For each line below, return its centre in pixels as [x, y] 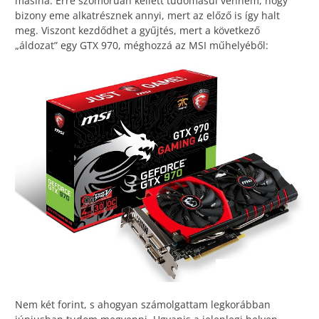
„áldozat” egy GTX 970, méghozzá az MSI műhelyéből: [142, 46]
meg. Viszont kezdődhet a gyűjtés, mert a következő [137, 31]
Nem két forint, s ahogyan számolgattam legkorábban [143, 304]
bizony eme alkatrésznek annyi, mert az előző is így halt [147, 16]
